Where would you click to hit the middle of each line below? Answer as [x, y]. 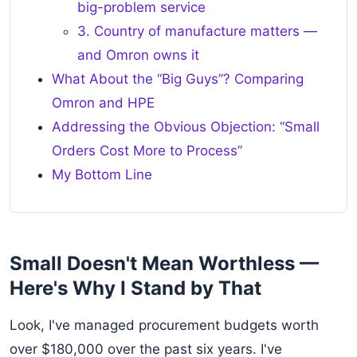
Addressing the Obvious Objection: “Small [186, 127]
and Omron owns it [138, 55]
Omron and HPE [103, 103]
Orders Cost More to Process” [147, 151]
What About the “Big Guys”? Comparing [178, 79]
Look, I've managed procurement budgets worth [164, 325]
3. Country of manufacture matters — [197, 31]
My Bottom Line [102, 175]
